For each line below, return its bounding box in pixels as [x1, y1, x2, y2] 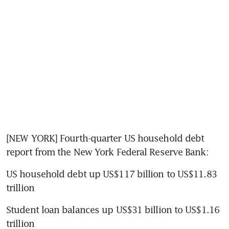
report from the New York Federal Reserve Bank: [6, 146, 209, 158]
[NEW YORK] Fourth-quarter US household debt [6, 132, 204, 144]
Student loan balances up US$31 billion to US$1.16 [6, 204, 219, 216]
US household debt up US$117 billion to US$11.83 [6, 168, 217, 180]
